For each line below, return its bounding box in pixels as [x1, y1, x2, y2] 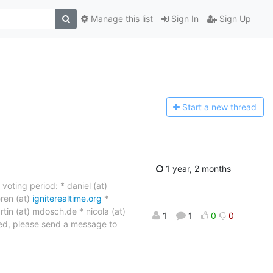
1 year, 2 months [163, 163, 231, 174]
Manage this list [88, 13, 153, 24]
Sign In [169, 13, 199, 24]
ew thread [216, 102, 257, 113]
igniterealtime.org [32, 193, 102, 204]
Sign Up [217, 13, 251, 24]
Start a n [182, 102, 217, 113]
